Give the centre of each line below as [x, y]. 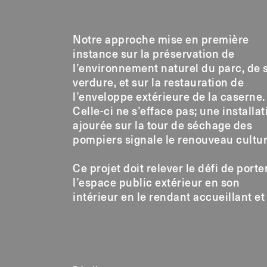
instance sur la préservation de [154, 55]
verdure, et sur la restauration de [158, 83]
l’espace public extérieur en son [156, 183]
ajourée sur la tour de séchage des [162, 126]
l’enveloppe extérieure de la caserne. [169, 97]
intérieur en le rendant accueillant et [169, 198]
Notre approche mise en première [161, 40]
